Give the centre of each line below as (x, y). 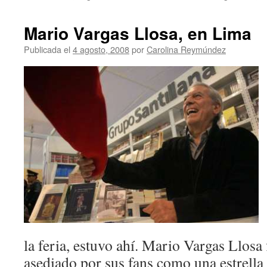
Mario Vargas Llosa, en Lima (138, 33)
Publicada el (47, 49)
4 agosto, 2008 (101, 49)
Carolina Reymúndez (186, 49)
